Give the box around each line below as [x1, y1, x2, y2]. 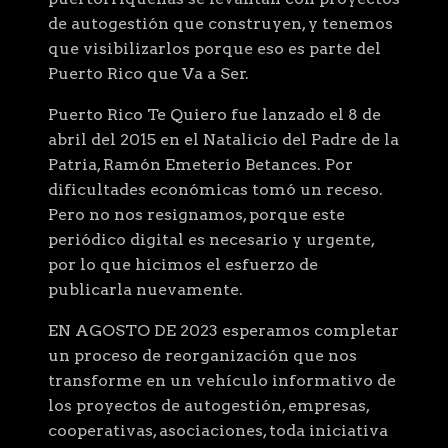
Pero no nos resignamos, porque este [48, 205, 345, 225]
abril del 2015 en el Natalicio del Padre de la [48, 130, 399, 150]
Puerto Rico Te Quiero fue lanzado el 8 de [48, 105, 381, 125]
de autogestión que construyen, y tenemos [48, 14, 393, 34]
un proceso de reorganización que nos [48, 346, 357, 366]
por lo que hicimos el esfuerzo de [48, 255, 318, 275]
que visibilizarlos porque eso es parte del [48, 39, 381, 59]
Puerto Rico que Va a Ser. [48, 64, 249, 84]
